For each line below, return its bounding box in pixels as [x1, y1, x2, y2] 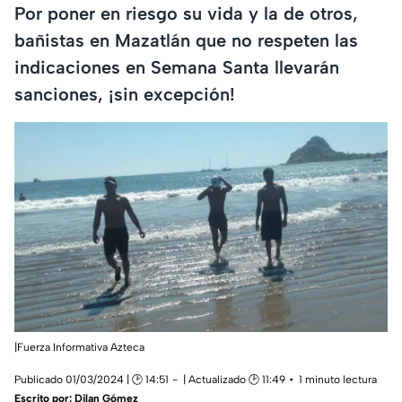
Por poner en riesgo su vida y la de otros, [14, 2, 358, 24]
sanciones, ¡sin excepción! [14, 83, 235, 105]
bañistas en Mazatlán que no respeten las [14, 29, 358, 51]
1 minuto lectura [299, 373, 377, 387]
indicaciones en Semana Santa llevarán [14, 56, 339, 78]
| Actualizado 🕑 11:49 [183, 373, 285, 387]
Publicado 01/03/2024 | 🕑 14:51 [14, 373, 169, 387]
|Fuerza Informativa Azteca [14, 341, 144, 354]
